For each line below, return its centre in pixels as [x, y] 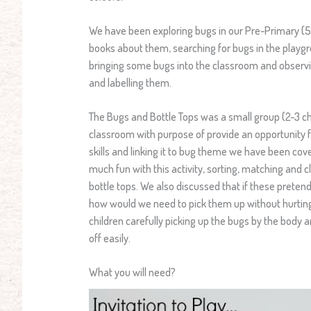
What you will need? [132, 272]
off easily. [110, 238]
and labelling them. [130, 83]
